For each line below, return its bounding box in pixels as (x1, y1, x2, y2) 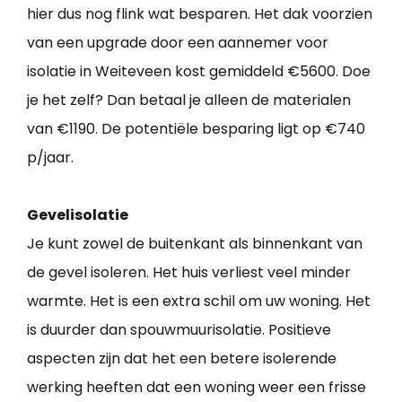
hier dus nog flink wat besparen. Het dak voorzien (27, 4, 372, 25)
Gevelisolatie (27, 205, 128, 226)
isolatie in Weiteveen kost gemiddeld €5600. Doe (27, 61, 371, 83)
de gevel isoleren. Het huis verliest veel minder (27, 262, 351, 284)
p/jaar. (27, 147, 74, 169)
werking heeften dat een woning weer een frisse (27, 377, 366, 398)
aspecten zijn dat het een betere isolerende (27, 348, 336, 370)
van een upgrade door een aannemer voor (27, 32, 328, 54)
